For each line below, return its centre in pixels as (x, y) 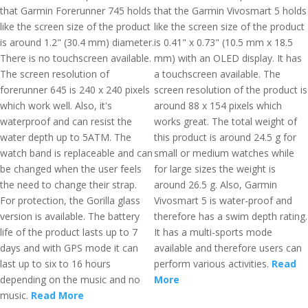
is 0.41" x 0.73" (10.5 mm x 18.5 (223, 42)
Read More (57, 295)
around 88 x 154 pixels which (218, 106)
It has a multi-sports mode (213, 232)
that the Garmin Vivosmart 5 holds (230, 11)
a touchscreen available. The (217, 74)
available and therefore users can (228, 248)
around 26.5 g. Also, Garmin (216, 185)
